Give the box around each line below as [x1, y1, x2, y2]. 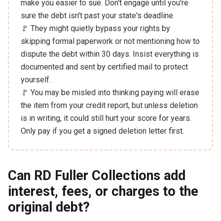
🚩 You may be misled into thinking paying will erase [20, 87, 199, 97]
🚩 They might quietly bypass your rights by [20, 23, 170, 33]
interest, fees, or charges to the [7, 183, 198, 199]
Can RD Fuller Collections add [7, 167, 185, 184]
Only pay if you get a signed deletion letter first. [20, 126, 184, 136]
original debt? [7, 199, 90, 215]
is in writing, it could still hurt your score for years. [20, 113, 191, 123]
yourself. [20, 74, 51, 84]
